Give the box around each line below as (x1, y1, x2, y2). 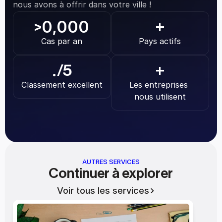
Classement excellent (21, 80, 103, 90)
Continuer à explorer (49, 166, 173, 180)
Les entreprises (129, 80, 188, 90)
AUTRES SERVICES (82, 158, 140, 166)
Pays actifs (139, 36, 181, 46)
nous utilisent (134, 92, 186, 102)
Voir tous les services (57, 185, 149, 196)
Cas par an (41, 36, 83, 46)
